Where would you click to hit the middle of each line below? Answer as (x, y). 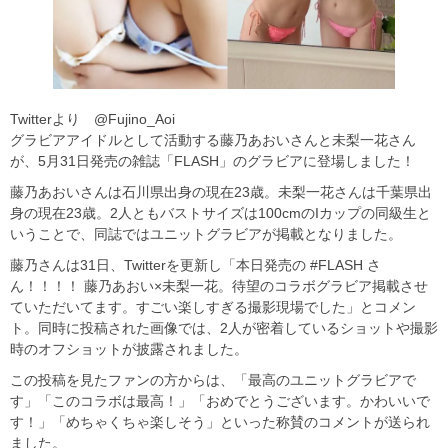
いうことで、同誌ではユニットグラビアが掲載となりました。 (206, 234)
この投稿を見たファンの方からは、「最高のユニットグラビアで (213, 380)
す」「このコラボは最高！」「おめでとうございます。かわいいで (220, 401)
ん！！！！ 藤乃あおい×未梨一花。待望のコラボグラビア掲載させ (219, 286)
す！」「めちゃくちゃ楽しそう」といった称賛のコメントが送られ (220, 422)
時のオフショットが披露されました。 (129, 349)
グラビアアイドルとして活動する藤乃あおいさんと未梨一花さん (213, 140)
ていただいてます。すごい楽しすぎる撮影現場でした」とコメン (213, 307)
